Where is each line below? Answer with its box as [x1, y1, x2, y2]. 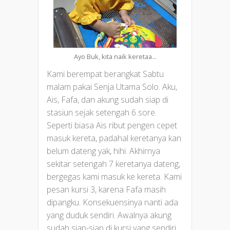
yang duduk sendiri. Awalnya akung [47, 209, 171, 221]
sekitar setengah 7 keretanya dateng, [47, 158, 180, 169]
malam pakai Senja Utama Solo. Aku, [47, 81, 177, 92]
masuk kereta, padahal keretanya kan [47, 132, 181, 144]
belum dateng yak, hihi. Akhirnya [47, 145, 160, 157]
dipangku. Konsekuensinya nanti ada [47, 196, 178, 208]
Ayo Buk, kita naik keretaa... [73, 51, 157, 61]
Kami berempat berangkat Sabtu [47, 68, 164, 80]
